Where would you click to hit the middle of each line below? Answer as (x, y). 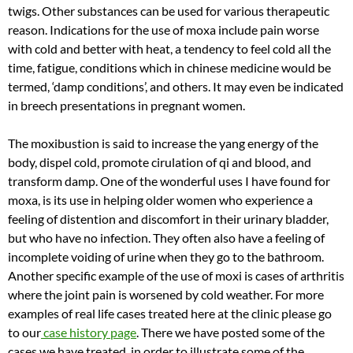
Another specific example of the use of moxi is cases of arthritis (176, 275)
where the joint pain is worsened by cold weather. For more (166, 294)
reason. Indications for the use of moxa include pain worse (163, 29)
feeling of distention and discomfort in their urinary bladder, (168, 218)
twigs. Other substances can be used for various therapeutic (169, 10)
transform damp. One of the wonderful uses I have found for (169, 180)
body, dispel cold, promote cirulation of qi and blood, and (160, 162)
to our (24, 332)
